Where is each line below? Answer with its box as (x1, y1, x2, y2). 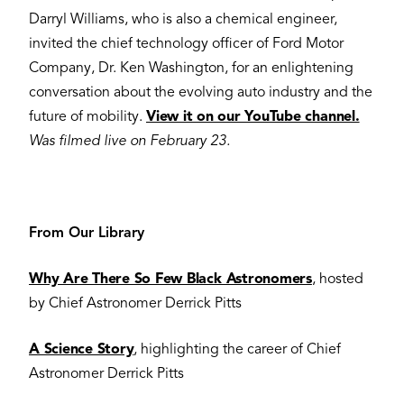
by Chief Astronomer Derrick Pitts (29, 296, 245, 311)
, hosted (311, 271, 363, 287)
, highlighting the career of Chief (133, 342, 342, 357)
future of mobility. (29, 109, 146, 124)
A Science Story (29, 342, 134, 357)
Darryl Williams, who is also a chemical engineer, (29, 12, 337, 27)
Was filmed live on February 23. (29, 133, 230, 149)
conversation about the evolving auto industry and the (29, 85, 372, 100)
